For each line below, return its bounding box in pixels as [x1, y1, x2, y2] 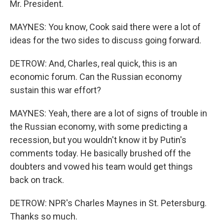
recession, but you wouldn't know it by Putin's [10, 135, 186, 145]
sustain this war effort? [10, 85, 101, 95]
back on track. [10, 175, 64, 185]
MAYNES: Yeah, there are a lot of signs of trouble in [10, 108, 207, 118]
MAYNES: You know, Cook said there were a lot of [10, 22, 201, 32]
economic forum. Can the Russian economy [10, 72, 182, 82]
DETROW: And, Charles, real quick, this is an [10, 58, 177, 69]
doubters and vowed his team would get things [10, 161, 193, 172]
